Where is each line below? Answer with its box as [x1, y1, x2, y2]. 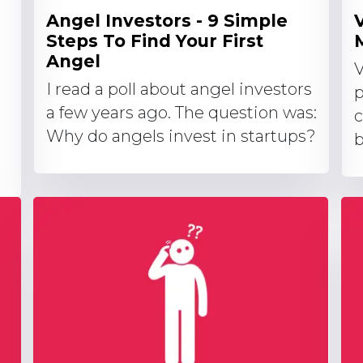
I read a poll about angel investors [46, 79, 312, 99]
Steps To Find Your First [46, 31, 263, 51]
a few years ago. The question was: [46, 103, 317, 122]
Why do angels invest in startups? [46, 126, 316, 146]
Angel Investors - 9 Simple [46, 11, 288, 31]
